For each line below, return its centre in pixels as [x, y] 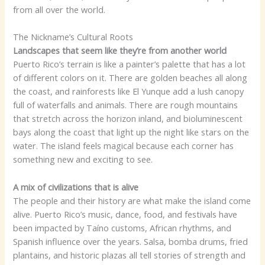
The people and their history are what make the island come [132, 200]
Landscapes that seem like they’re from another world [120, 51]
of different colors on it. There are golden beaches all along [130, 78]
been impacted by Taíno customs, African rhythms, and [122, 227]
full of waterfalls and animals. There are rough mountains [126, 105]
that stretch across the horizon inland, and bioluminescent [128, 119]
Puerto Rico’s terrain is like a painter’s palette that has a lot [130, 64]
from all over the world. [59, 10]
